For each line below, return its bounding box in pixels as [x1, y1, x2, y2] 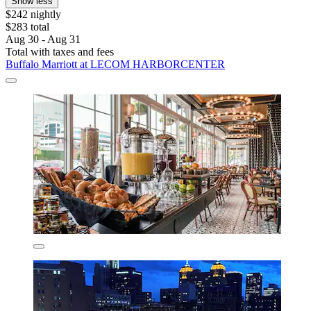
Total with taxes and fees [6, 46, 114, 58]
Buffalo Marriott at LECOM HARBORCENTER [6, 58, 225, 71]
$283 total [6, 21, 49, 33]
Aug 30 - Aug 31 [6, 33, 81, 46]
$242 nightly [6, 8, 61, 21]
